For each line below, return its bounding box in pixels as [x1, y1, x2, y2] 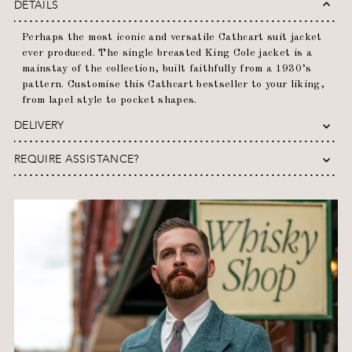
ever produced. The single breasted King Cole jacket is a [22, 47, 313, 58]
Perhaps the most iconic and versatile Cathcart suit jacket [22, 31, 322, 42]
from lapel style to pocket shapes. [22, 94, 200, 105]
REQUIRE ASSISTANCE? [14, 150, 139, 167]
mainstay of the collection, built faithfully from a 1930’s [22, 63, 312, 74]
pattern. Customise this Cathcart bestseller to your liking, [22, 79, 325, 90]
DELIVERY [14, 116, 64, 134]
